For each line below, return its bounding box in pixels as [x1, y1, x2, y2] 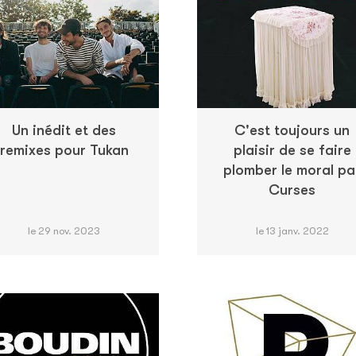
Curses [269, 181, 315, 198]
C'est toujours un [234, 122, 350, 138]
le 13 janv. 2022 [255, 224, 329, 237]
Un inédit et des [12, 122, 116, 138]
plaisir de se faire [233, 141, 351, 158]
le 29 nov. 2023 [28, 224, 100, 237]
